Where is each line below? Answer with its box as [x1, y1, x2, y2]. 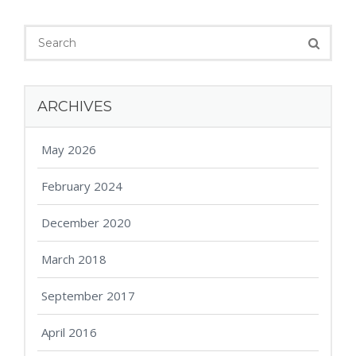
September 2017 [41, 288, 135, 304]
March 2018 [41, 251, 106, 268]
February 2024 [41, 178, 122, 195]
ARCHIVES [37, 98, 112, 116]
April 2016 [41, 324, 97, 341]
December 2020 [41, 215, 131, 231]
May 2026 [41, 141, 96, 158]
